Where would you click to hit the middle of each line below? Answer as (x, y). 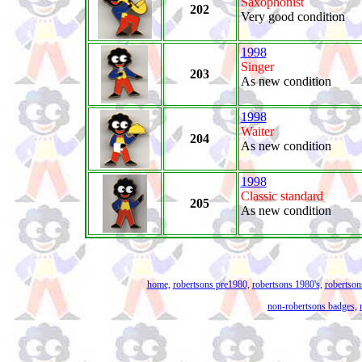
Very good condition (293, 17)
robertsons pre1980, (211, 284)
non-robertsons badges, (312, 306)
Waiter (257, 131)
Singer (257, 67)
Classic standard (282, 196)
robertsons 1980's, (287, 284)
